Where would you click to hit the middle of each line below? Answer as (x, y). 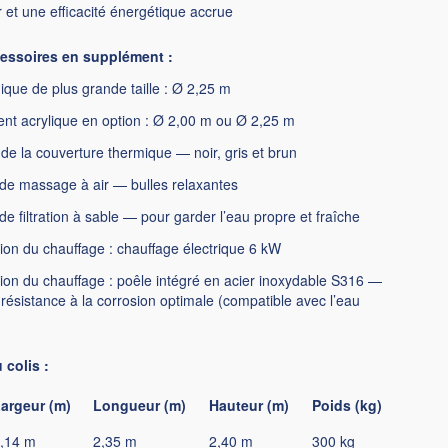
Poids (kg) (347, 405)
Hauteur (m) (249, 405)
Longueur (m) (139, 405)
